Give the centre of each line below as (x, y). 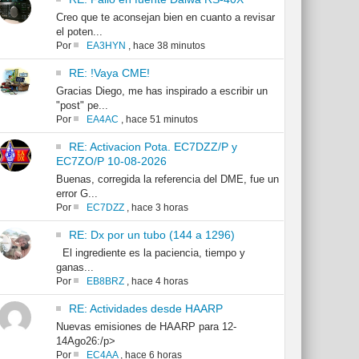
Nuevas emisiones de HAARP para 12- (146, 327)
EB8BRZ (105, 282)
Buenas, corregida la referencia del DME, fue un (167, 179)
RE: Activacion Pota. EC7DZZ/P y (153, 147)
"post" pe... (82, 106)
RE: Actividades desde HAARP (145, 309)
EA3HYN (106, 46)
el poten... (79, 32)
